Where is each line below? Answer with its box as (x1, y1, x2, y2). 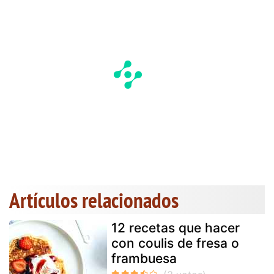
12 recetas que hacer (111, 220, 240, 235)
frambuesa (111, 250, 177, 266)
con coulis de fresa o (111, 235, 239, 251)
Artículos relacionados (9, 185, 179, 214)
